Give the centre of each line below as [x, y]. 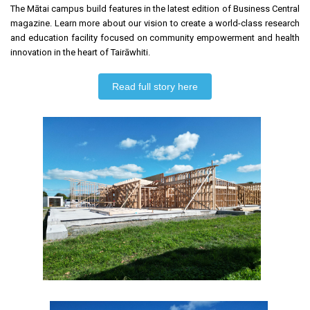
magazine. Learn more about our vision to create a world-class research [155, 23]
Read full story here [155, 86]
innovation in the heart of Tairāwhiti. [81, 52]
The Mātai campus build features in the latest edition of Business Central [155, 9]
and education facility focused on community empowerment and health [155, 38]
